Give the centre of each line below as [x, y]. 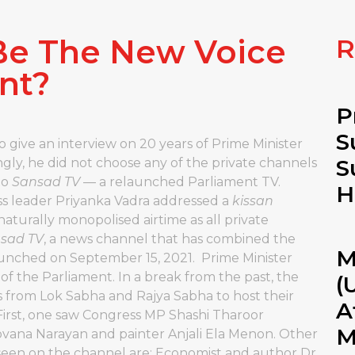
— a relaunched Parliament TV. [180, 182]
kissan [253, 201]
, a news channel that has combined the [170, 239]
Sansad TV [46, 182]
